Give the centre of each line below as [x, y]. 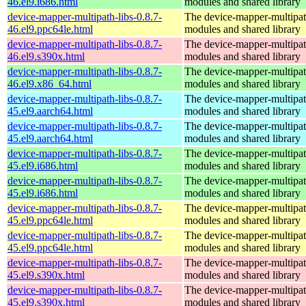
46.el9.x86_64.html [50, 83]
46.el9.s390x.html [46, 56]
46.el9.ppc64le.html [50, 29]
